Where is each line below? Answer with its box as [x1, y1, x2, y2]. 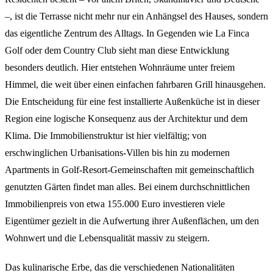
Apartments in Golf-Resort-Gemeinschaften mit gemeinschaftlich [5, 164, 254, 175]
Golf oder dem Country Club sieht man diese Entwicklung [5, 44, 229, 55]
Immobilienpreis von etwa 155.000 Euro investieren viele [5, 198, 225, 209]
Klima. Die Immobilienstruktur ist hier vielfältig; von [5, 130, 207, 141]
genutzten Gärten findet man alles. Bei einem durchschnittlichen [5, 181, 250, 192]
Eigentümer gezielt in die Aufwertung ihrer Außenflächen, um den [5, 215, 259, 226]
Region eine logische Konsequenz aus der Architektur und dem [5, 113, 247, 124]
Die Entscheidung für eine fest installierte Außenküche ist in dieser [5, 96, 260, 107]
